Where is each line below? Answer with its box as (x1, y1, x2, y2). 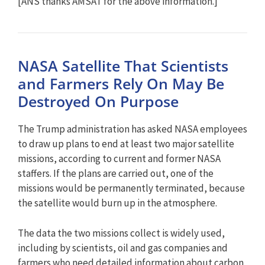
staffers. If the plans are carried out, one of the (18, 167, 214, 180)
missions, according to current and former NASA (18, 152, 221, 166)
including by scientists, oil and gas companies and (18, 241, 228, 254)
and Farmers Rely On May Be (18, 73, 224, 94)
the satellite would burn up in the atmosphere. (18, 196, 217, 210)
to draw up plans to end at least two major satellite (18, 137, 234, 151)
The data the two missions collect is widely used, (18, 226, 225, 240)
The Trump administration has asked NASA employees (18, 122, 247, 136)
